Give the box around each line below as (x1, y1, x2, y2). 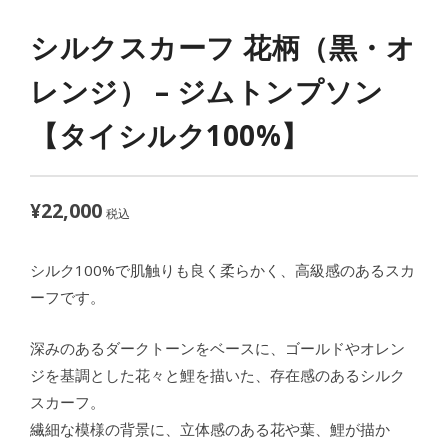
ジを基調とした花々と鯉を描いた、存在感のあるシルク (30, 365, 405, 386)
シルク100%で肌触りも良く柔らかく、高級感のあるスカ (30, 260, 415, 281)
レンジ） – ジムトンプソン (30, 71, 383, 110)
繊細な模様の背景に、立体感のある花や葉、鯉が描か (30, 419, 390, 440)
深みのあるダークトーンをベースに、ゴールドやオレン (30, 338, 405, 359)
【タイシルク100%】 (30, 115, 310, 154)
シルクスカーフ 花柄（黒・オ (30, 27, 415, 66)
